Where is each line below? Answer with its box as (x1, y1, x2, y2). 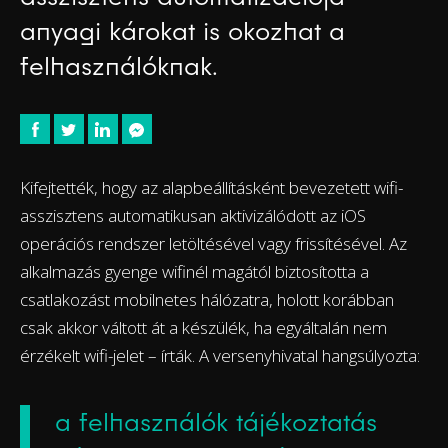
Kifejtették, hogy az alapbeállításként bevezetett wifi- (20, 175, 403, 199)
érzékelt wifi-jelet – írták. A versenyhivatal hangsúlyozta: (20, 343, 420, 367)
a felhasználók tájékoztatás (55, 406, 377, 437)
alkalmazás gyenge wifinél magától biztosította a (20, 259, 369, 283)
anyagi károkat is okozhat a (20, 15, 345, 46)
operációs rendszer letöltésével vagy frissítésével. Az (20, 231, 407, 255)
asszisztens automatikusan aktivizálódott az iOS (20, 203, 366, 227)
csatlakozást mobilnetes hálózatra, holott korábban (20, 287, 394, 311)
